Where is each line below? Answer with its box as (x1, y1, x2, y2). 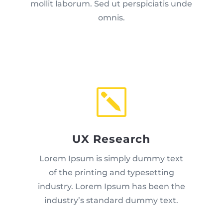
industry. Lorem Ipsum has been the (37, 182, 185, 192)
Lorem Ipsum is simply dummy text (39, 154, 184, 164)
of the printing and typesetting (48, 168, 174, 178)
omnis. (98, 13, 125, 23)
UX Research (72, 132, 151, 146)
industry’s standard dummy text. (44, 196, 179, 206)
